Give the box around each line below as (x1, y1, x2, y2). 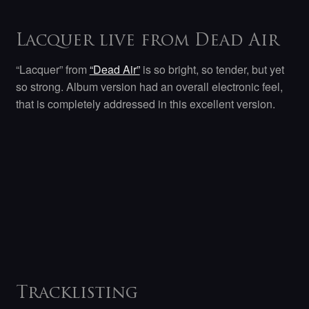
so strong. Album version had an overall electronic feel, (15, 78, 283, 94)
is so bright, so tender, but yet (139, 61, 284, 77)
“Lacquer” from (15, 61, 90, 77)
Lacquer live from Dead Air (15, 32, 279, 50)
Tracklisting (15, 286, 138, 303)
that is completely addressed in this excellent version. (15, 95, 275, 112)
